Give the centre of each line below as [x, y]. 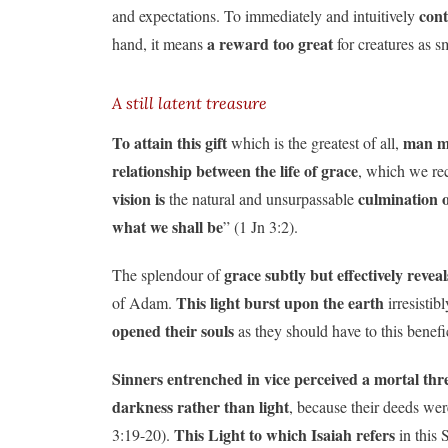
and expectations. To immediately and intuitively [265, 15]
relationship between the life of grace [235, 170]
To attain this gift [169, 142]
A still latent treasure [189, 102]
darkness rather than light [200, 406]
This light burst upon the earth [280, 302]
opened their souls [173, 330]
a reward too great [270, 43]
